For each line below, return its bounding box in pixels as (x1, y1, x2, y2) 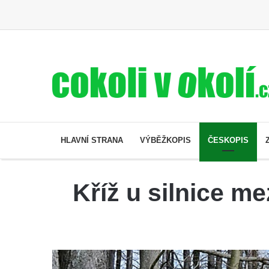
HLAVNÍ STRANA (61, 135, 123, 145)
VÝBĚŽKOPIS (140, 135, 191, 145)
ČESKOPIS (208, 135, 249, 145)
